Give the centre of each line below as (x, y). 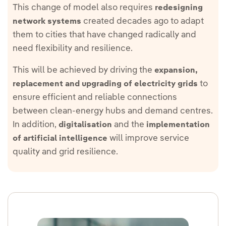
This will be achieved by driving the (83, 70)
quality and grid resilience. (65, 152)
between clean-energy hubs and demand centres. (113, 111)
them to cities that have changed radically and (104, 35)
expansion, (176, 71)
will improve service (148, 138)
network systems (47, 22)
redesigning (179, 8)
